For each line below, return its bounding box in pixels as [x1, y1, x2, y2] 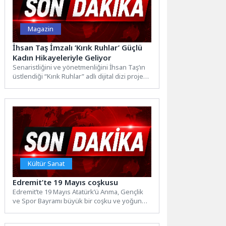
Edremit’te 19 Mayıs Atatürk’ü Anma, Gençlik [13, 187, 144, 196]
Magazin [28, 24, 54, 33]
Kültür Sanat [28, 158, 65, 168]
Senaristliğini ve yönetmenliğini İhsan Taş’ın [13, 62, 146, 72]
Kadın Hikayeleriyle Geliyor [13, 52, 111, 63]
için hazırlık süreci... [13, 80, 71, 90]
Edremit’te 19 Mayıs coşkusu [13, 177, 119, 187]
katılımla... [13, 205, 42, 214]
